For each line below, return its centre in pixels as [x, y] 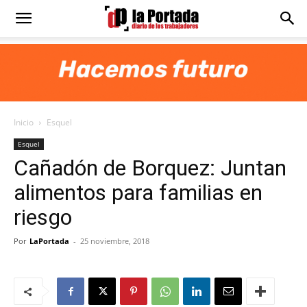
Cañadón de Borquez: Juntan [150, 168]
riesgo [43, 217]
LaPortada [49, 241]
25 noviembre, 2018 [115, 241]
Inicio [24, 122]
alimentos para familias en [138, 193]
